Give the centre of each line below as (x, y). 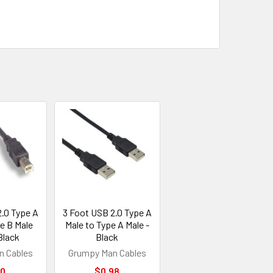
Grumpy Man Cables (107, 252)
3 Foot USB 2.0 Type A (107, 212)
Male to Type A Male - (107, 224)
